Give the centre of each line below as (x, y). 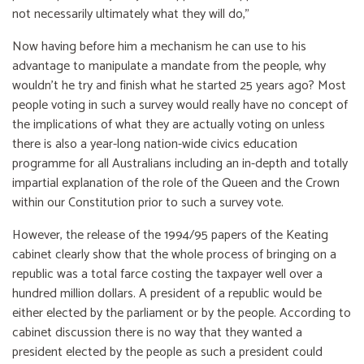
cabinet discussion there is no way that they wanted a (157, 333)
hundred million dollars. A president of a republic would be (167, 294)
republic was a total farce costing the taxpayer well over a (167, 275)
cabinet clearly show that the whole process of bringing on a (174, 255)
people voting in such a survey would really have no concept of (180, 106)
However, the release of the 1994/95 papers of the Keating (170, 236)
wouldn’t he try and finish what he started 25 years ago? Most (179, 86)
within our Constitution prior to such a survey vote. (148, 203)
